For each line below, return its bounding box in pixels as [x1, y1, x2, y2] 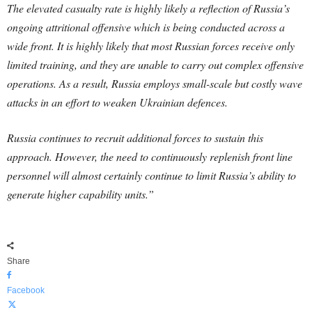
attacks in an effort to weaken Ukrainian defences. [7, 94, 228, 109]
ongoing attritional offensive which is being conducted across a [7, 19, 285, 34]
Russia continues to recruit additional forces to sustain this [7, 130, 263, 145]
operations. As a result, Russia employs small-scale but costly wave [7, 75, 302, 91]
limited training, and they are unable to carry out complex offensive [7, 56, 304, 72]
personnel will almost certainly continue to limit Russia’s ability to [7, 167, 296, 182]
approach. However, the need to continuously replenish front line [7, 148, 292, 164]
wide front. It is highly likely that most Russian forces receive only [7, 38, 295, 53]
